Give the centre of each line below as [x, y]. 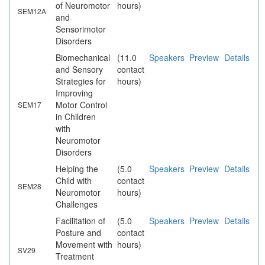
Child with [74, 181]
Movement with [84, 245]
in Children [76, 117]
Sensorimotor [81, 29]
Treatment [75, 256]
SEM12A [32, 11]
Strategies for [81, 81]
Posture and [78, 233]
